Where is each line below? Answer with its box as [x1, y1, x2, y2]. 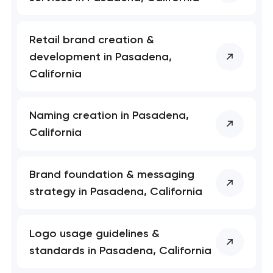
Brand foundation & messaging [29, 168, 195, 182]
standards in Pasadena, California [29, 243, 212, 257]
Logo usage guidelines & [29, 226, 160, 240]
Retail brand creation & [29, 32, 155, 46]
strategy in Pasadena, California [29, 185, 203, 199]
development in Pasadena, [29, 49, 172, 63]
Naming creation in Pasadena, [29, 108, 190, 122]
